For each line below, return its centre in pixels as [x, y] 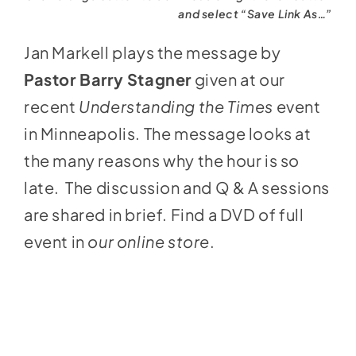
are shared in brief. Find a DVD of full [164, 215]
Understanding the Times [176, 106]
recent [51, 106]
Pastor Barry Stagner [107, 79]
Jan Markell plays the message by [152, 52]
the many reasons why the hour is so [161, 161]
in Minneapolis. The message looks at [167, 133]
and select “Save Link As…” [255, 14]
